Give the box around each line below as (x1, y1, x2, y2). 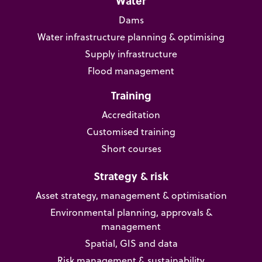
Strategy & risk (94, 168, 168, 184)
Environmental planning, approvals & (50, 205, 212, 219)
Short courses (101, 142, 161, 155)
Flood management (88, 64, 174, 77)
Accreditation (102, 108, 160, 121)
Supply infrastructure (85, 47, 177, 60)
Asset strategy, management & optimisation (35, 188, 227, 202)
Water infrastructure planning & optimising (37, 30, 225, 43)
